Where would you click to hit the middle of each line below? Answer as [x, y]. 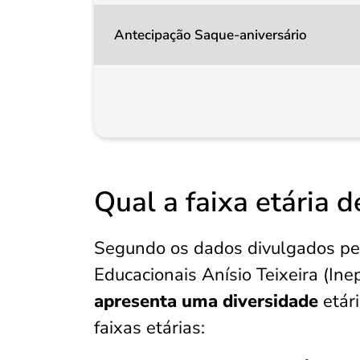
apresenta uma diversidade [206, 301]
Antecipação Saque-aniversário [211, 35]
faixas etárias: [149, 328]
